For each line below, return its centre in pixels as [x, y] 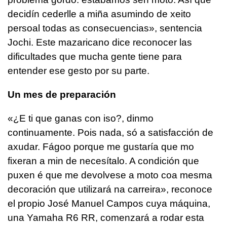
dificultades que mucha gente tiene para [95, 57]
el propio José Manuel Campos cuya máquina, [109, 204]
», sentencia [176, 28]
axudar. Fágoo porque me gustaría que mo [101, 147]
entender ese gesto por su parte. [79, 71]
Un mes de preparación [62, 95]
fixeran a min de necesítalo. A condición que [103, 161]
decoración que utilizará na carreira [84, 190]
